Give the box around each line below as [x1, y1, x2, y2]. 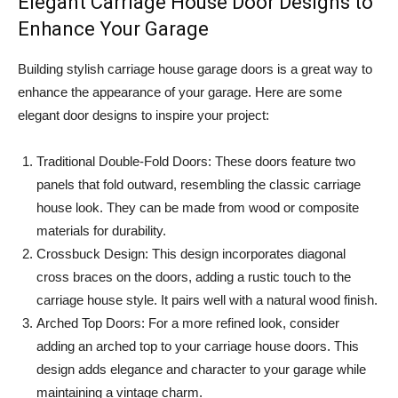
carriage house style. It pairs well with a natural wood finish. [36, 292, 378, 308]
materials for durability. [36, 223, 166, 239]
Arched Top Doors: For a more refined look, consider [36, 315, 339, 331]
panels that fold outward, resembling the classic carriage [36, 177, 361, 193]
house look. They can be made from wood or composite [36, 200, 359, 216]
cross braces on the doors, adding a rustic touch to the [36, 269, 351, 285]
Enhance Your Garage [18, 18, 209, 41]
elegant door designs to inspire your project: [18, 107, 269, 123]
